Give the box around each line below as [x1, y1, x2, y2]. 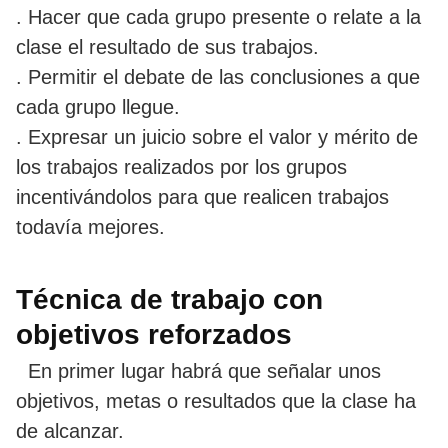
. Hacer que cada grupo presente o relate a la [16, 5, 421, 28]
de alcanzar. [16, 419, 124, 442]
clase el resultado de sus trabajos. [16, 35, 319, 58]
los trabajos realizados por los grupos [16, 155, 347, 178]
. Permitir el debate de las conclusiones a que [16, 65, 420, 88]
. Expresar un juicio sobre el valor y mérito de [16, 125, 418, 148]
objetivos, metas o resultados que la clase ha [16, 389, 416, 412]
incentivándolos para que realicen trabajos [16, 185, 389, 208]
